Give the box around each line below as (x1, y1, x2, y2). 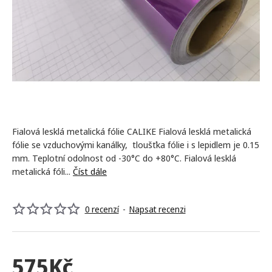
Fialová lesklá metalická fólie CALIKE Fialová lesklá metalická (12, 125, 251, 137)
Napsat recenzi (129, 203, 186, 216)
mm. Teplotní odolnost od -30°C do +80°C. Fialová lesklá (12, 152, 236, 164)
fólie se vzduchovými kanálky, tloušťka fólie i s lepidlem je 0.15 (12, 138, 259, 151)
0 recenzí (84, 203, 119, 216)
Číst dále (73, 165, 107, 177)
